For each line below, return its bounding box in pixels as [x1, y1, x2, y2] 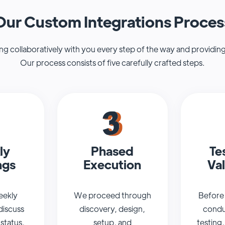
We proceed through [73, 190, 151, 201]
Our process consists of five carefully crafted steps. [20, 57, 205, 68]
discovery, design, [79, 203, 146, 214]
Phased [91, 143, 134, 159]
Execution [83, 156, 142, 172]
